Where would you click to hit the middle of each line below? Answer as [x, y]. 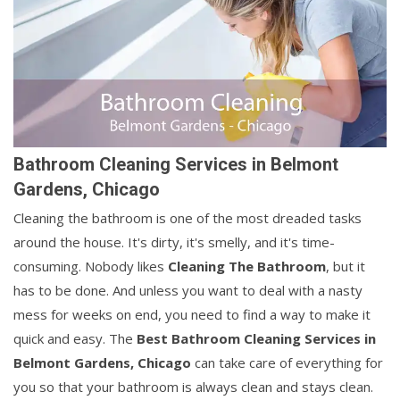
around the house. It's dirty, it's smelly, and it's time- [174, 242]
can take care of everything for [287, 363]
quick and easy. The [75, 339]
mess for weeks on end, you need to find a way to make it [192, 315]
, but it [346, 267]
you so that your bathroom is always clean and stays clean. [193, 387]
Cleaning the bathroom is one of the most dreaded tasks [187, 218]
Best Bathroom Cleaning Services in [256, 339]
